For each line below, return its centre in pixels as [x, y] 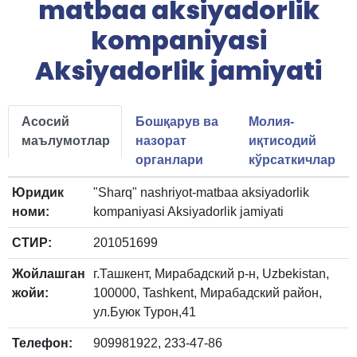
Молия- [272, 121]
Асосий [45, 121]
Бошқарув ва [177, 121]
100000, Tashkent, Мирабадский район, [208, 292]
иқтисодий [283, 140]
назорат [161, 140]
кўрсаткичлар [292, 159]
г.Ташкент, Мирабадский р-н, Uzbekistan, [211, 273]
